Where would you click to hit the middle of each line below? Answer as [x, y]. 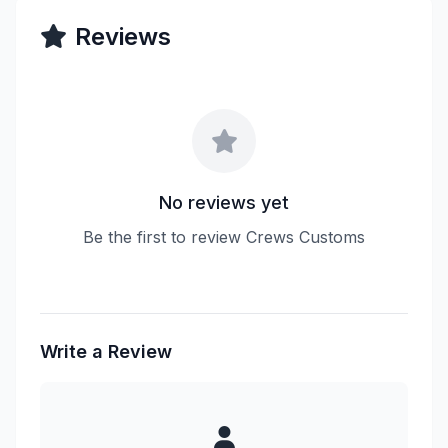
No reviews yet [224, 202]
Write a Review [106, 351]
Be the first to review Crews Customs [224, 237]
